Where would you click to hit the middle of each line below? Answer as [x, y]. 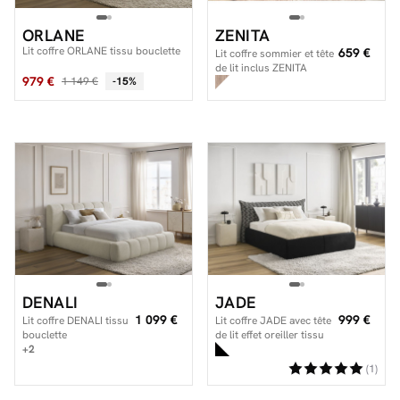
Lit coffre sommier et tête [275, 53]
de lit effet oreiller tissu [270, 335]
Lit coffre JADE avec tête [273, 321]
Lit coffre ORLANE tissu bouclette [101, 50]
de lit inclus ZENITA [261, 67]
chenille [233, 349]
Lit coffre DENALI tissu [75, 321]
